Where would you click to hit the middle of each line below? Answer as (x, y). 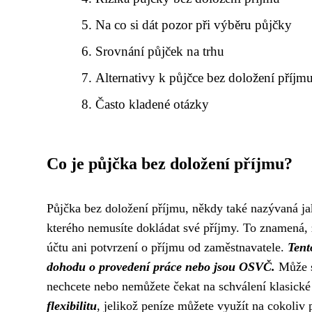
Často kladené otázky (153, 104)
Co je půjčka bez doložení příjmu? (170, 164)
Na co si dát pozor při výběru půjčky (194, 25)
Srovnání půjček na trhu (160, 51)
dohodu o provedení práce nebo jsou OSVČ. (161, 267)
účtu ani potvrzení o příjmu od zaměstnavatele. (167, 247)
